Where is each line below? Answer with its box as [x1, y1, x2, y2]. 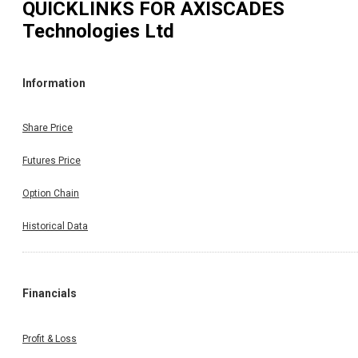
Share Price [22, 122, 73, 134]
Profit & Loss [22, 332, 77, 344]
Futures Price [22, 155, 81, 167]
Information [22, 77, 86, 90]
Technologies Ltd [22, 19, 174, 42]
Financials [22, 287, 77, 300]
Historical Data [22, 221, 88, 233]
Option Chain [22, 188, 79, 200]
